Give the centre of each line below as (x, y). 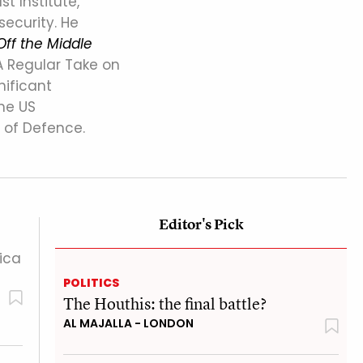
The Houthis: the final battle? (165, 303)
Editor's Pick (201, 224)
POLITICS (91, 282)
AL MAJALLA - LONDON (128, 323)
